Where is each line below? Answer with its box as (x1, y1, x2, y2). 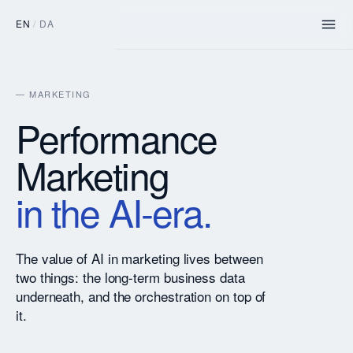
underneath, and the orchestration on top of (16, 286, 266, 306)
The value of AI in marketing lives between (16, 248, 263, 268)
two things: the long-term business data (16, 267, 245, 287)
